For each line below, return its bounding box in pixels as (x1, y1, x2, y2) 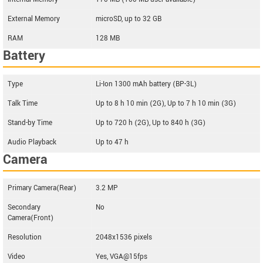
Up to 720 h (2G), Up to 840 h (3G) (96, 118, 205, 128)
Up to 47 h (96, 137, 129, 147)
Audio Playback (8, 137, 56, 147)
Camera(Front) (8, 213, 53, 223)
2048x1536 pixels (96, 232, 152, 242)
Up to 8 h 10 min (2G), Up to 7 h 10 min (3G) (96, 99, 236, 109)
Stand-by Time (8, 118, 52, 128)
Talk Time (8, 99, 38, 109)
